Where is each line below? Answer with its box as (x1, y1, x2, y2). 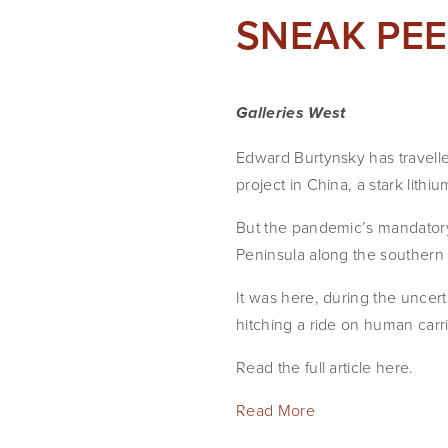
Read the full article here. (236, 356, 414, 378)
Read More (236, 399, 315, 421)
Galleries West (236, 104, 346, 124)
